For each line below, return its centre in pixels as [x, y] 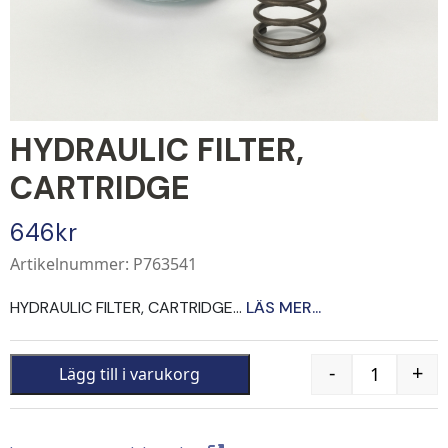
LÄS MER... [283, 307]
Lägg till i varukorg [130, 374]
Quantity [406, 384]
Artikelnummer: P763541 [103, 263]
